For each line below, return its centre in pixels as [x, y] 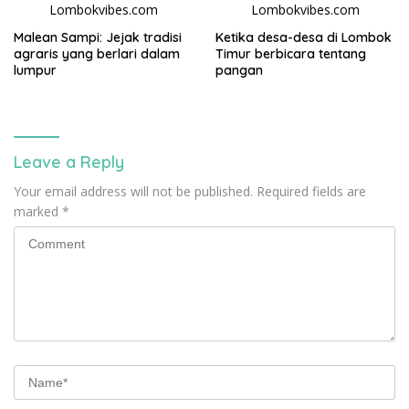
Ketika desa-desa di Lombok [304, 37]
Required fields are [311, 191]
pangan [239, 70]
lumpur [35, 70]
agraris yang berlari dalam [97, 53]
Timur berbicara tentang [291, 53]
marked [38, 211]
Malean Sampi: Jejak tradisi [98, 37]
